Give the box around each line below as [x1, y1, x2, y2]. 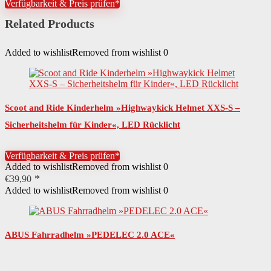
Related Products [5, 17, 94, 30]
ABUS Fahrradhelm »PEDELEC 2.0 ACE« [5, 230, 175, 240]
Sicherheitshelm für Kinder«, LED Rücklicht [5, 120, 180, 129]
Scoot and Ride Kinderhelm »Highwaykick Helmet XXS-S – [5, 103, 240, 113]
